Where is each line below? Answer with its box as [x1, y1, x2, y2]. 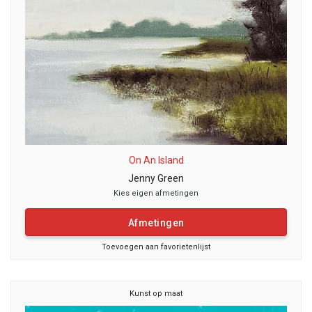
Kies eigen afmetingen [114, 188, 198, 198]
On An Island [128, 154, 184, 166]
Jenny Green [128, 172, 184, 184]
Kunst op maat [130, 289, 182, 298]
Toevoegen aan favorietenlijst [102, 242, 210, 251]
